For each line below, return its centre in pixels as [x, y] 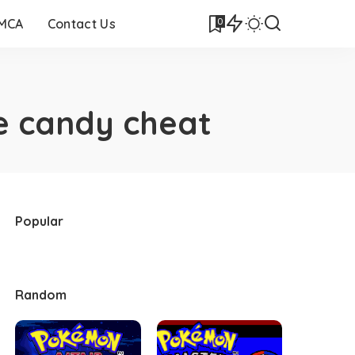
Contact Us [81, 24]
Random [41, 295]
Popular [40, 221]
